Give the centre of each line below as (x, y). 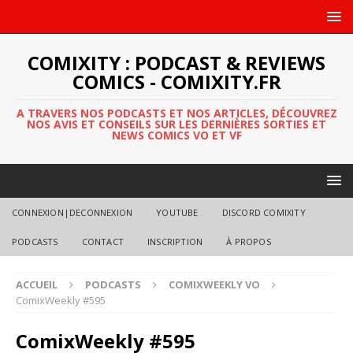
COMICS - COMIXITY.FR (176, 82)
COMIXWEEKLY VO (214, 284)
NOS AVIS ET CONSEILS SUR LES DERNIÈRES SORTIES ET (176, 124)
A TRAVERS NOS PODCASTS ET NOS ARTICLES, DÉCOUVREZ (176, 113)
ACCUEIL (37, 284)
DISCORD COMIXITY (264, 212)
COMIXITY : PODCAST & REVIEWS (176, 63)
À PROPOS (249, 242)
